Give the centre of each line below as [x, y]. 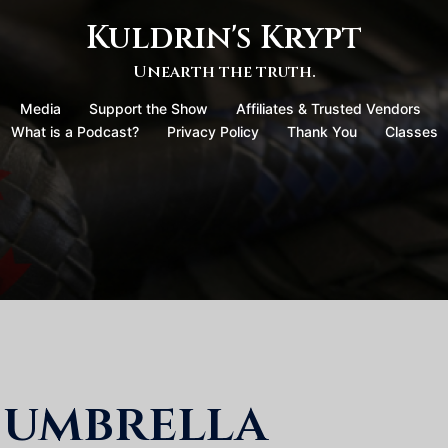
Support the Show [148, 108]
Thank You [321, 131]
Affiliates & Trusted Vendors [328, 108]
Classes [411, 131]
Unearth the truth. [224, 72]
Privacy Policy [212, 131]
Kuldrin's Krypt [224, 38]
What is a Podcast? [74, 131]
